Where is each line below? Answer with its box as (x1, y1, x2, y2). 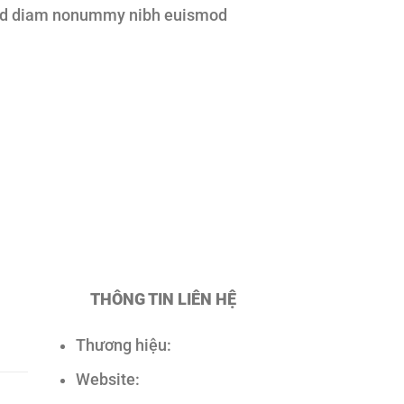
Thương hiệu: (75, 335, 171, 354)
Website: (75, 371, 140, 390)
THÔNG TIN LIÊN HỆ (90, 289, 236, 308)
